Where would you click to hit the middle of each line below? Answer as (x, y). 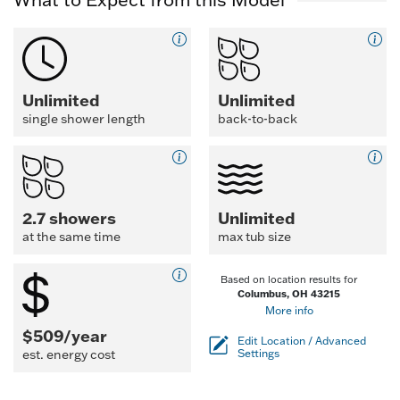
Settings (258, 353)
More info (289, 310)
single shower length (84, 119)
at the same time (71, 237)
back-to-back (258, 119)
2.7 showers (69, 218)
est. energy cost (69, 354)
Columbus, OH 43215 (289, 294)
